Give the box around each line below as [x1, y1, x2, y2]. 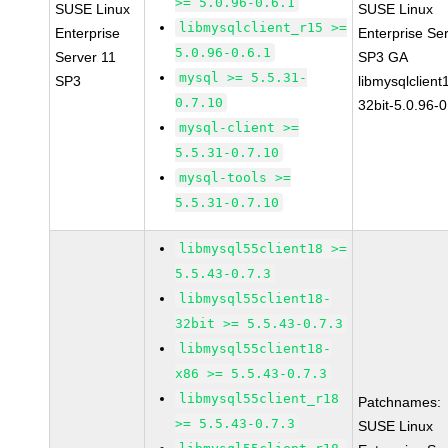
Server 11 [55, 49, 117, 65]
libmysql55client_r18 [179, 391, 340, 406]
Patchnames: [358, 394, 442, 410]
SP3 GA [358, 49, 409, 65]
